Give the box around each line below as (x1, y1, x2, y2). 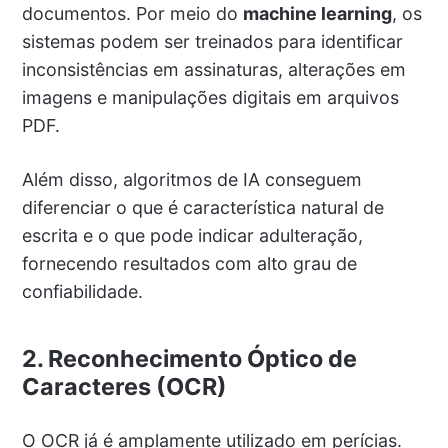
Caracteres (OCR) (21, 372, 227, 401)
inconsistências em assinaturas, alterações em (21, 59, 406, 81)
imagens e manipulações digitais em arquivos (21, 87, 399, 109)
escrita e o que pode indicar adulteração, (21, 225, 363, 247)
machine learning (242, 3, 392, 25)
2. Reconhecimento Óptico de (21, 344, 357, 373)
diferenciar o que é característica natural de (21, 197, 384, 219)
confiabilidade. (21, 281, 143, 303)
